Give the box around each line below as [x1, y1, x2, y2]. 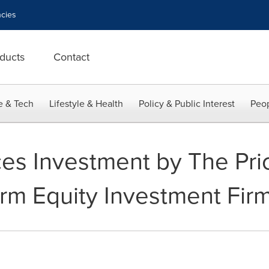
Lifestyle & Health [49, 97, 123, 110]
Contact [53, 49, 89, 65]
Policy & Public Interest [139, 97, 235, 110]
